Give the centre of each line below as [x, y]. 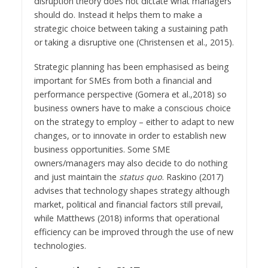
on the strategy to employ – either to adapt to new [134, 121]
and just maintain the [76, 176]
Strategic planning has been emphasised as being [131, 66]
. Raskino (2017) [193, 176]
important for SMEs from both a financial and [123, 80]
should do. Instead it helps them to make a [118, 14]
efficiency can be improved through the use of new [133, 232]
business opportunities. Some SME [102, 149]
